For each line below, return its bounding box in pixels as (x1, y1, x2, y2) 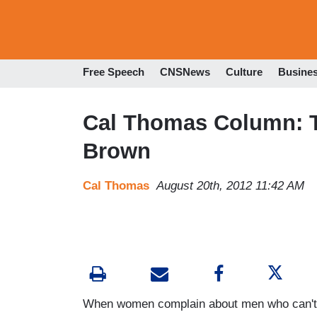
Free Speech (83, 66, 144, 79)
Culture (226, 66, 263, 79)
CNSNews (160, 66, 210, 79)
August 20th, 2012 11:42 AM (156, 178, 304, 192)
